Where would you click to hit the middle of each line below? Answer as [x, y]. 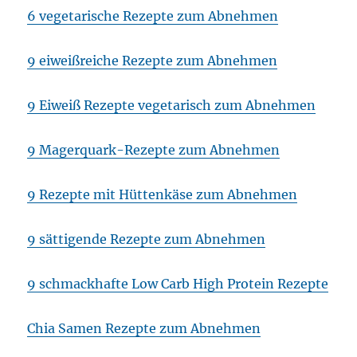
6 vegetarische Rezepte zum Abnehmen [153, 16]
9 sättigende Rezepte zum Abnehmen [147, 239]
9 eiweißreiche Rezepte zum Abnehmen [153, 61]
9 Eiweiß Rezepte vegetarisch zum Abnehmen [172, 106]
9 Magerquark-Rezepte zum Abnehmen [154, 150]
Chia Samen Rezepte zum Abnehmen [144, 329]
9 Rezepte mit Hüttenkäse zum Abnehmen [163, 195]
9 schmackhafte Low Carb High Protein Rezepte [178, 284]
